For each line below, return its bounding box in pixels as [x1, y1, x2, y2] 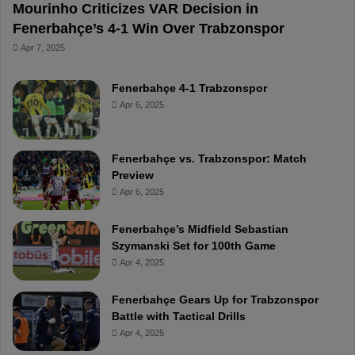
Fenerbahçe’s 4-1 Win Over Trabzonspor [13, 21, 284, 37]
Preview [112, 168, 154, 181]
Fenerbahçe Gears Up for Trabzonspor [112, 292, 319, 306]
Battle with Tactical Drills [112, 309, 246, 323]
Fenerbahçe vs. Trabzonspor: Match [112, 151, 307, 165]
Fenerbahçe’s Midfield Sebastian [112, 222, 288, 235]
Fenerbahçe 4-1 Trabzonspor [112, 81, 267, 94]
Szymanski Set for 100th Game [112, 239, 276, 252]
